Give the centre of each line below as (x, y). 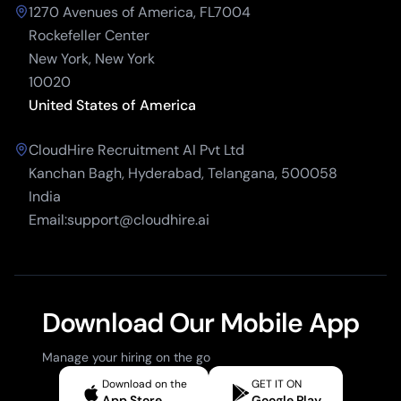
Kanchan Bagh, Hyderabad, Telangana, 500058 (183, 173)
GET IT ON (276, 384)
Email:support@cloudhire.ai (119, 219)
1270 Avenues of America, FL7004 (140, 12)
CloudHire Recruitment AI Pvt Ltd (137, 149)
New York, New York (92, 58)
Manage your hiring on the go (126, 357)
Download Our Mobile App (200, 322)
